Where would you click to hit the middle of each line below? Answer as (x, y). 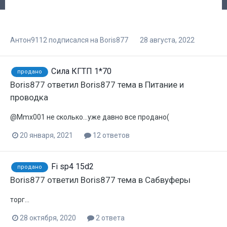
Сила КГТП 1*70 (81, 71)
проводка (29, 97)
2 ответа (109, 218)
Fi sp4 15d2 (72, 166)
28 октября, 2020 (48, 218)
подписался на (73, 40)
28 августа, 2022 (167, 40)
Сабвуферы (168, 180)
